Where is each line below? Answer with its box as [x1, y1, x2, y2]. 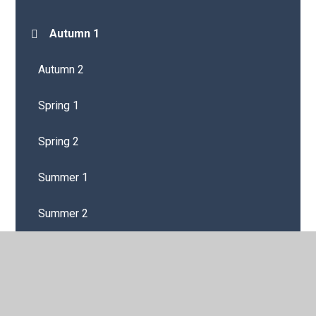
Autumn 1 [49, 27, 100, 41]
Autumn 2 [38, 63, 85, 77]
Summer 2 [38, 207, 89, 221]
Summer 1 [38, 171, 89, 185]
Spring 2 [38, 135, 80, 149]
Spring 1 [38, 99, 80, 113]
